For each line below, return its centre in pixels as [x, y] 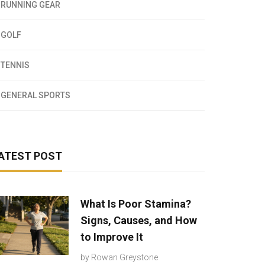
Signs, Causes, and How [139, 220]
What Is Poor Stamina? [136, 204]
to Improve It [112, 237]
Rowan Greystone [125, 257]
